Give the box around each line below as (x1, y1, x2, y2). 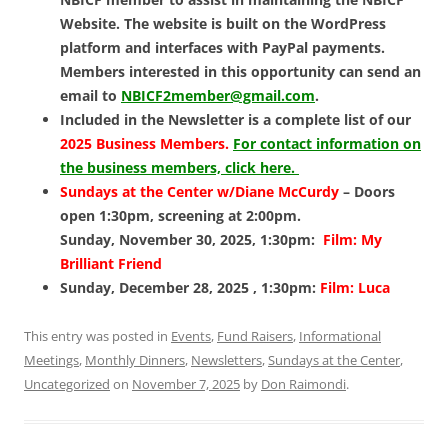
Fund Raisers (217, 327, 293, 346)
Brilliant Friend (60, 254, 162, 274)
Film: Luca (320, 278, 390, 298)
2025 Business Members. (60, 134, 229, 154)
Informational (299, 327, 381, 346)
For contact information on (233, 134, 421, 154)
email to (60, 86, 121, 106)
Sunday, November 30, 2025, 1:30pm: (60, 230, 323, 250)
